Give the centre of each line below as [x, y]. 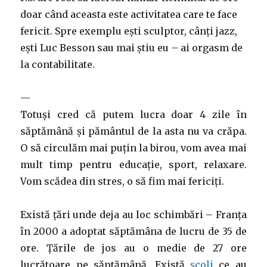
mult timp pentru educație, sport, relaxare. [133, 164]
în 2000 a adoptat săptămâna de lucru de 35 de [133, 231]
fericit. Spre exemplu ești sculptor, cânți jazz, [129, 31]
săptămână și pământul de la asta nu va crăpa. [133, 131]
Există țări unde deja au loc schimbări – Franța [133, 214]
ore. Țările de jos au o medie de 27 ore [133, 248]
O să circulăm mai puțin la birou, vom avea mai [133, 148]
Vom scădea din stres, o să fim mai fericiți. [122, 181]
